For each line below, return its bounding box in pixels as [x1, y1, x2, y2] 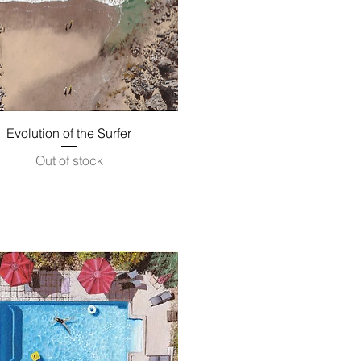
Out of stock [35, 152, 103, 169]
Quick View [40, 123, 98, 139]
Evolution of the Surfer [6, 124, 132, 141]
